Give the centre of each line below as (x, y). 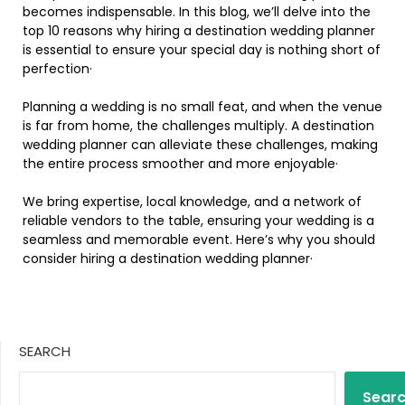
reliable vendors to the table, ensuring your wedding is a (198, 220)
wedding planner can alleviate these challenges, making (200, 144)
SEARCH (45, 351)
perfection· (57, 68)
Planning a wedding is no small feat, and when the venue (202, 106)
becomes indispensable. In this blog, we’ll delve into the (197, 11)
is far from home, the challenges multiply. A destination (198, 125)
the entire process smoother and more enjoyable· (180, 163)
